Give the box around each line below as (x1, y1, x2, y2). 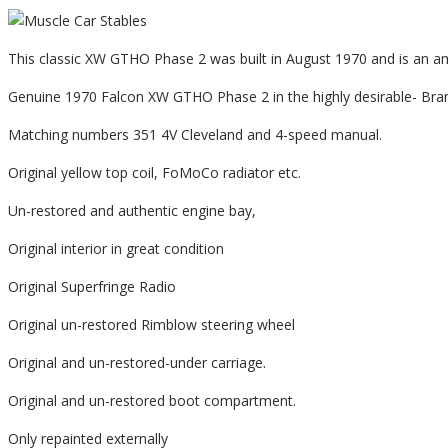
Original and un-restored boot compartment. (8, 391, 296, 411)
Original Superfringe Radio (8, 277, 176, 297)
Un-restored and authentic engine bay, (8, 201, 256, 221)
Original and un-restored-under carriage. (8, 353, 266, 373)
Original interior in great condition (8, 239, 224, 259)
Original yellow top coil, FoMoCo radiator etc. (8, 163, 301, 183)
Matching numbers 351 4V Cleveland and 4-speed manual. (8, 125, 382, 145)
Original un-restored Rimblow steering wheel (8, 315, 295, 335)
